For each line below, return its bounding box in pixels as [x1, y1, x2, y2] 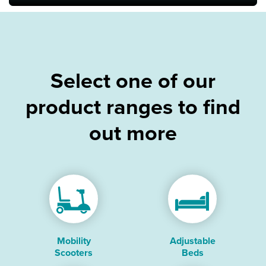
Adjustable [169, 234, 216, 248]
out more [89, 117, 177, 149]
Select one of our [50, 65, 216, 97]
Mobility [56, 234, 91, 248]
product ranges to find [26, 91, 240, 123]
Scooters [55, 246, 93, 260]
